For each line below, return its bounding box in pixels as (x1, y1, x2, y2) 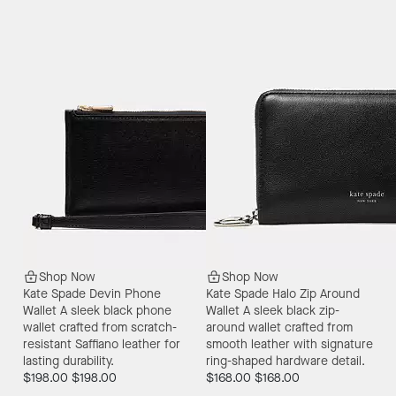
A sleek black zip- (243, 302, 339, 320)
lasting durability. (22, 353, 114, 370)
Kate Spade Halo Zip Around (206, 286, 360, 303)
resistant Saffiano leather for (22, 336, 180, 354)
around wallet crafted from (206, 319, 353, 337)
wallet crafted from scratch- (22, 319, 177, 337)
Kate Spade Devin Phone (22, 286, 161, 303)
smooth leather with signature (206, 336, 373, 354)
